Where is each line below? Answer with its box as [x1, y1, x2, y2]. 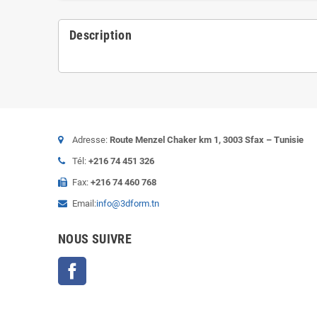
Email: [72, 198, 96, 209]
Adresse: [72, 134, 110, 146]
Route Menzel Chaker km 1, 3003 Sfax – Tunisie [110, 134, 304, 146]
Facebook [86, 258, 126, 270]
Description [69, 28, 132, 43]
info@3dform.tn [96, 198, 159, 209]
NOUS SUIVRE [58, 231, 132, 247]
